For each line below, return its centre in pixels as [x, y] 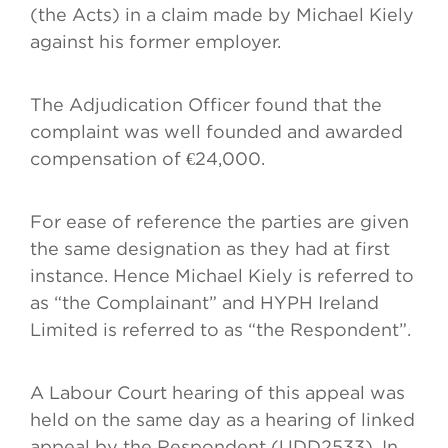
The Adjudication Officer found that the [206, 105]
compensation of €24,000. [147, 159]
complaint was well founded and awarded [216, 132]
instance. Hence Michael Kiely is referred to [222, 276]
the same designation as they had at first [210, 249]
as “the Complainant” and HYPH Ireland [204, 303]
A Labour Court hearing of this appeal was [217, 393]
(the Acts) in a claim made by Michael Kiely [222, 15]
